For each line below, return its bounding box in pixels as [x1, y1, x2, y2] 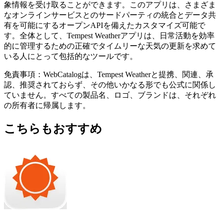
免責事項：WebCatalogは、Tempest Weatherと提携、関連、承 [4, 70, 214, 79]
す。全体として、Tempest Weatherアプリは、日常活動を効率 [4, 31, 215, 40]
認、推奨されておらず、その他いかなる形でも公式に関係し [4, 80, 216, 89]
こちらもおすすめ [4, 122, 102, 135]
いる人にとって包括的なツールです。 [4, 52, 137, 60]
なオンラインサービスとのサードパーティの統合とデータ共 [4, 10, 216, 19]
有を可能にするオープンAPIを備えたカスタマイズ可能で [4, 21, 205, 29]
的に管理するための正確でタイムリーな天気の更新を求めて [4, 41, 216, 50]
